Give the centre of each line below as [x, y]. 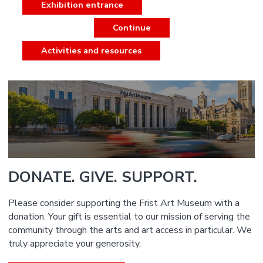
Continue [131, 28]
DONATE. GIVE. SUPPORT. [103, 177]
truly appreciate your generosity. [75, 244]
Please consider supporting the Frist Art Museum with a [124, 203]
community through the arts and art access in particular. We [130, 230]
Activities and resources [92, 51]
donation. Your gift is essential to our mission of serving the [129, 217]
